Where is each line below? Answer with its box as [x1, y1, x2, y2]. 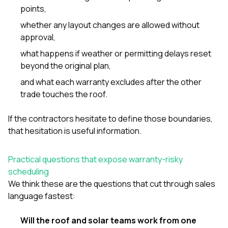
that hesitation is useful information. [8, 125, 141, 136]
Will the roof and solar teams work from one [20, 214, 196, 226]
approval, [20, 31, 55, 43]
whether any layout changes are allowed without [20, 19, 199, 31]
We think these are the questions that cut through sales [8, 178, 215, 189]
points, [20, 3, 46, 14]
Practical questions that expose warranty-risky [8, 153, 183, 165]
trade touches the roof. [20, 88, 107, 100]
